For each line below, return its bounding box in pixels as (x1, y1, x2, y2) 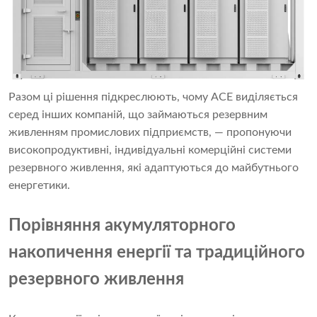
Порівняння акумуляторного (8, 217, 236, 234)
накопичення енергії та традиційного (8, 243, 305, 261)
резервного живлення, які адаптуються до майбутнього (8, 161, 299, 173)
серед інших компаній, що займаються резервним (8, 108, 267, 120)
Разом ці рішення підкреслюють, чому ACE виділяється (8, 91, 298, 103)
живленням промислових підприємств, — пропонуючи (8, 126, 292, 138)
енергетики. (8, 179, 70, 191)
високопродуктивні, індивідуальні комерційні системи (8, 144, 292, 156)
